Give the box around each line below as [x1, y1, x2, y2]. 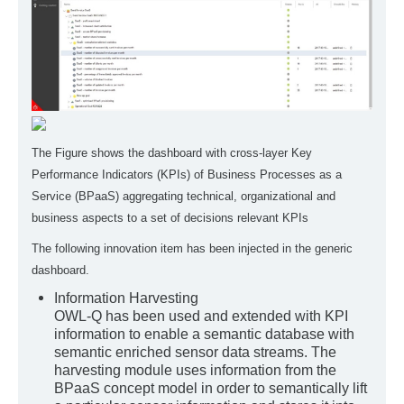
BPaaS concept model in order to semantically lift [54, 381, 367, 397]
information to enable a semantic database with [54, 326, 354, 343]
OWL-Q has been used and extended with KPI [54, 308, 348, 325]
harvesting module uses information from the [54, 363, 336, 379]
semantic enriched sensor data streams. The [54, 344, 336, 361]
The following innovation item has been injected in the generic [32, 242, 353, 256]
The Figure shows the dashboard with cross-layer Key [32, 146, 312, 161]
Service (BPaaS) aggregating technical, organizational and [32, 189, 335, 204]
